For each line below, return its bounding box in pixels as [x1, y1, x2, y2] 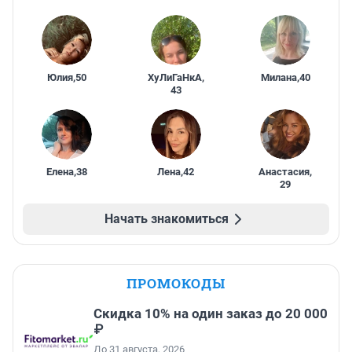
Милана [260, 71, 297, 84]
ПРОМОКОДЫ [126, 274, 225, 293]
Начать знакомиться [104, 211, 229, 227]
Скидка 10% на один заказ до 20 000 [93, 306, 328, 322]
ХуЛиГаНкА [147, 71, 202, 84]
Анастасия [258, 166, 310, 178]
